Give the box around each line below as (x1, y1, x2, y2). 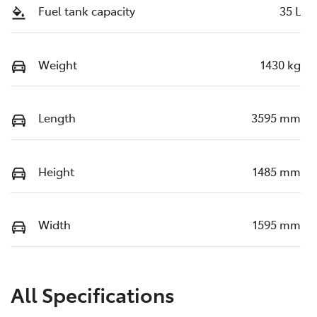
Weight (38, 56, 77, 72)
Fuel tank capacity (38, 3, 135, 19)
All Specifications (11, 279, 175, 308)
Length (38, 110, 76, 126)
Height (38, 163, 74, 179)
